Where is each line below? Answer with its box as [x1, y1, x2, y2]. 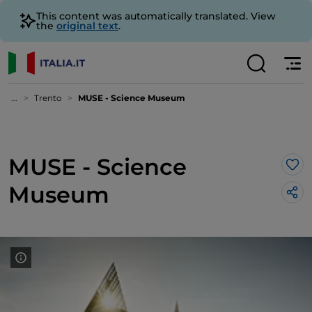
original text [56, 19, 118, 32]
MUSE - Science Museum [78, 93, 185, 103]
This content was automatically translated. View [36, 10, 276, 22]
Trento [34, 93, 62, 103]
